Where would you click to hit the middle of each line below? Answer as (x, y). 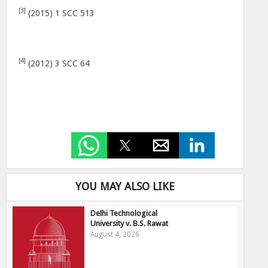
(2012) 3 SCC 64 (58, 63)
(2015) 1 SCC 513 (60, 13)
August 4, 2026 (115, 234)
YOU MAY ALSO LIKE (125, 186)
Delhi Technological (124, 213)
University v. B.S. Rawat (130, 223)
